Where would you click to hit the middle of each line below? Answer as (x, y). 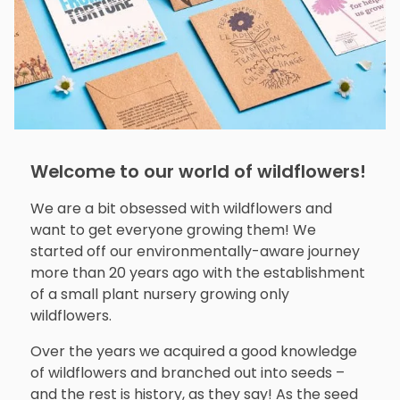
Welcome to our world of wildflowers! (198, 172)
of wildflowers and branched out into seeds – (187, 373)
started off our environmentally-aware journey (195, 252)
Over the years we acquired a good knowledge (193, 352)
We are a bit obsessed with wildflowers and (181, 209)
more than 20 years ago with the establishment (197, 273)
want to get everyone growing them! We (173, 230)
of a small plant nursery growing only (159, 295)
